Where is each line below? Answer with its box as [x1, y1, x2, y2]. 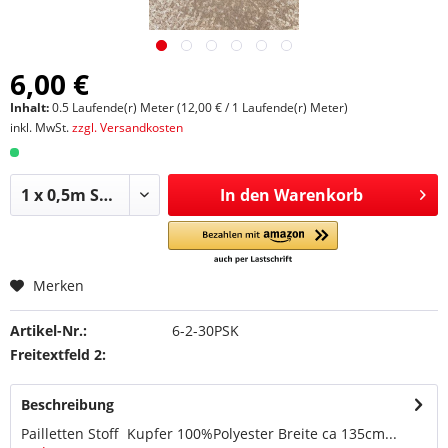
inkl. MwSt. [10, 119, 72, 136]
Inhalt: [10, 99, 52, 116]
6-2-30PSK [171, 321, 239, 340]
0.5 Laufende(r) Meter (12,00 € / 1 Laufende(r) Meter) [52, 99, 348, 116]
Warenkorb [273, 184, 363, 206]
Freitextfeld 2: [10, 345, 106, 364]
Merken [33, 276, 84, 295]
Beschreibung [21, 395, 114, 414]
